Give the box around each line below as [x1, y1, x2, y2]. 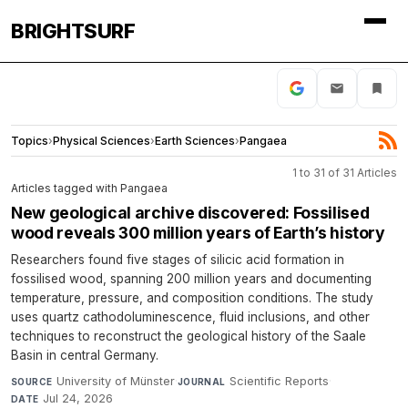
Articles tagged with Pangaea [11, 180, 168, 195]
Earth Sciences [155, 133, 235, 148]
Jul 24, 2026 [43, 391, 114, 405]
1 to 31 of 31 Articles [292, 165, 397, 179]
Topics [11, 133, 48, 148]
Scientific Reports [229, 373, 330, 388]
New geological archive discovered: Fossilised [11, 202, 370, 222]
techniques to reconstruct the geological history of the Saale [11, 328, 366, 343]
